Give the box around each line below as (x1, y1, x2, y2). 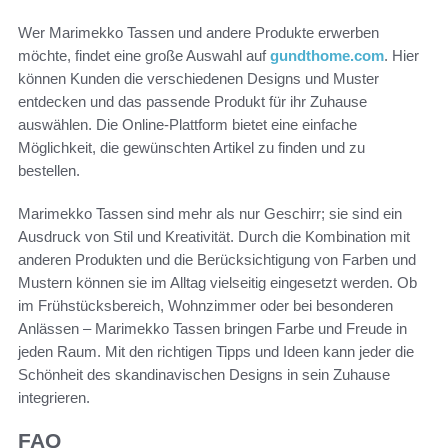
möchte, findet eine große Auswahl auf (18, 46, 270, 64)
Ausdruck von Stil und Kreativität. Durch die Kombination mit (18, 227, 410, 245)
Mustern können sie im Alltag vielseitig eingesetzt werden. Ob (18, 273, 417, 291)
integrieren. (18, 388, 90, 406)
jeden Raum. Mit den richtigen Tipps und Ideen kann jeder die (18, 342, 414, 360)
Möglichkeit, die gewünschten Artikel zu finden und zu (18, 138, 365, 156)
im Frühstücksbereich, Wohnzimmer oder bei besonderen (18, 296, 393, 314)
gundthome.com (270, 46, 384, 64)
